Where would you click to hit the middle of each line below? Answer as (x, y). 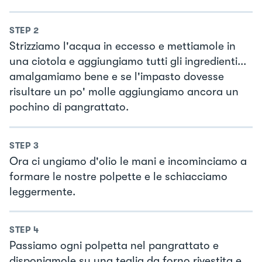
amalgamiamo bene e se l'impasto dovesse (117, 77)
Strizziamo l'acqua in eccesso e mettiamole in (123, 46)
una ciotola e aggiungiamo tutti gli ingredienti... (128, 62)
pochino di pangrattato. (69, 107)
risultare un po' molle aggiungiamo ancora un (124, 92)
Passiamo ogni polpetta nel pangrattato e (114, 246)
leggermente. (42, 192)
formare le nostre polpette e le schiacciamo (118, 176)
